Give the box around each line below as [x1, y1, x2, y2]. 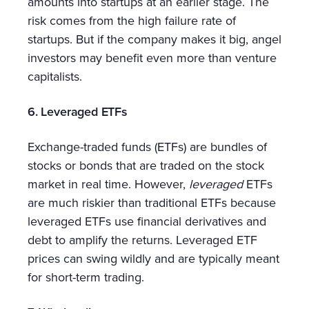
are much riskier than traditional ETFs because [28, 193, 276, 211]
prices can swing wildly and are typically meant [28, 249, 279, 267]
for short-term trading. [28, 268, 144, 286]
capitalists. [28, 67, 82, 85]
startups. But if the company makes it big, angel [28, 30, 281, 48]
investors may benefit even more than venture [28, 48, 277, 66]
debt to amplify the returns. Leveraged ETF [28, 230, 257, 248]
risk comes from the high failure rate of [28, 11, 236, 29]
